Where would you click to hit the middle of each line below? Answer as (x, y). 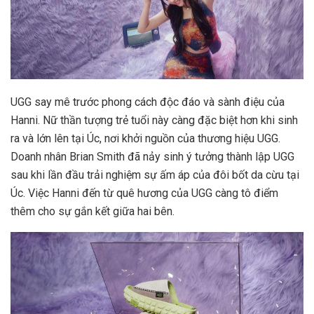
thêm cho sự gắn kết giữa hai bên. (93, 212)
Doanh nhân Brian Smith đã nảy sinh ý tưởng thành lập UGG (152, 157)
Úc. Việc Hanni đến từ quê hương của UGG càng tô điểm (144, 193)
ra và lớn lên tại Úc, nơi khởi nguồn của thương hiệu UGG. (145, 139)
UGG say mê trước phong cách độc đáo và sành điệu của (148, 102)
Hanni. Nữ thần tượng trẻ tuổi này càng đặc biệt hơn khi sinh (154, 121)
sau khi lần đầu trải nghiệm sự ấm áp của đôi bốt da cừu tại (155, 175)
